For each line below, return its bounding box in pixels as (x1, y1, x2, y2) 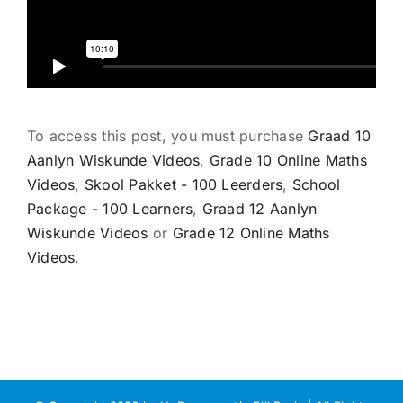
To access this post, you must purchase (27, 127, 309, 146)
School (291, 175, 341, 194)
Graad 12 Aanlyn (201, 200, 318, 219)
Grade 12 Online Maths (172, 224, 330, 243)
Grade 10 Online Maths (209, 151, 367, 170)
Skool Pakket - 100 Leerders (84, 175, 283, 194)
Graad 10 (308, 127, 372, 146)
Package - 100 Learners (27, 200, 193, 219)
